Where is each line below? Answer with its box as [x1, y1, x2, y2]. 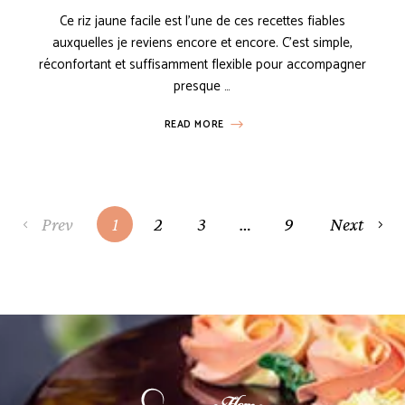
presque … [174, 75, 231, 99]
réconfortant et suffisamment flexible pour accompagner [38, 53, 366, 77]
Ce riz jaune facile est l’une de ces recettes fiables [59, 10, 345, 33]
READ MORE [164, 117, 224, 134]
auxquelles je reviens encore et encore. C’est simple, [52, 32, 353, 55]
